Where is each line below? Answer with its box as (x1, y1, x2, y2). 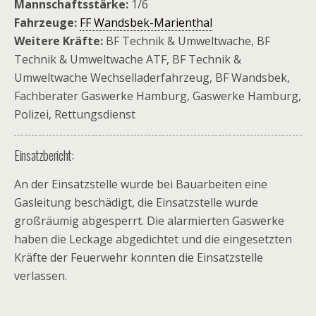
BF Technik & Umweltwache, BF (103, 33, 270, 49)
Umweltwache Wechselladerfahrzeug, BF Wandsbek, (14, 70, 290, 85)
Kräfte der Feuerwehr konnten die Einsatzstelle (14, 250, 263, 265)
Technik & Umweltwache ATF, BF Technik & (14, 51, 241, 67)
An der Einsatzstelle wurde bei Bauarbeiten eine (14, 176, 267, 192)
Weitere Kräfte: (14, 33, 103, 49)
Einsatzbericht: (14, 145, 74, 164)
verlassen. (14, 268, 67, 284)
